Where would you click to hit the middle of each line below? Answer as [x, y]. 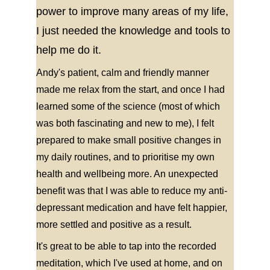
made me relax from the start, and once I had [132, 89]
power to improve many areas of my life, [134, 11]
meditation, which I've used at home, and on [130, 263]
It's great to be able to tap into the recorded [127, 246]
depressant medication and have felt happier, [133, 208]
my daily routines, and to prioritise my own [127, 157]
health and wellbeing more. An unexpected [128, 174]
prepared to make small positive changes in [130, 140]
